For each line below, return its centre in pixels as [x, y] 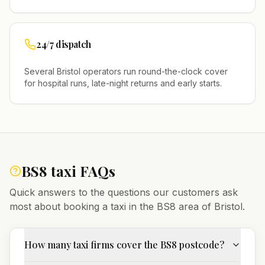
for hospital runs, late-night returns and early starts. [123, 83]
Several [41, 71]
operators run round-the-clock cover [154, 71]
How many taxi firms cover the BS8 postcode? [124, 245]
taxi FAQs [81, 171]
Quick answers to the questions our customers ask [124, 192]
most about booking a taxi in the [83, 206]
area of [195, 206]
